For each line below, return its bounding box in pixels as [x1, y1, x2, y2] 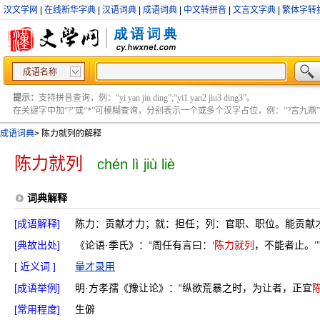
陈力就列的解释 [39, 129, 101, 139]
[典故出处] [14, 239, 60, 251]
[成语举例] [14, 282, 60, 294]
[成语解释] [14, 218, 60, 229]
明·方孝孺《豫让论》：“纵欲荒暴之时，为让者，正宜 [75, 282, 312, 294]
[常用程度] [14, 304, 60, 315]
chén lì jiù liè [97, 156, 175, 172]
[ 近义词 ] [14, 261, 56, 272]
